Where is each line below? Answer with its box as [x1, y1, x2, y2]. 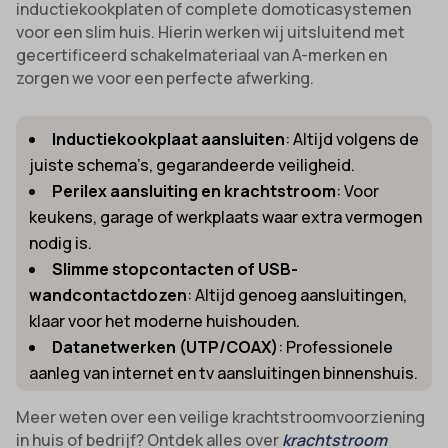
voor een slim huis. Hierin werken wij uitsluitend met [16, 20, 406, 43]
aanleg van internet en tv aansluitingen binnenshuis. [29, 361, 419, 384]
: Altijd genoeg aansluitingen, [187, 283, 408, 306]
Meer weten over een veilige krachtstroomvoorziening [16, 405, 426, 428]
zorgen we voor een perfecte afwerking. [16, 66, 315, 89]
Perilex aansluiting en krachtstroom [52, 179, 337, 202]
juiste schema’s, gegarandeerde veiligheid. [29, 153, 356, 176]
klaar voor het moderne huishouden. [29, 309, 301, 332]
